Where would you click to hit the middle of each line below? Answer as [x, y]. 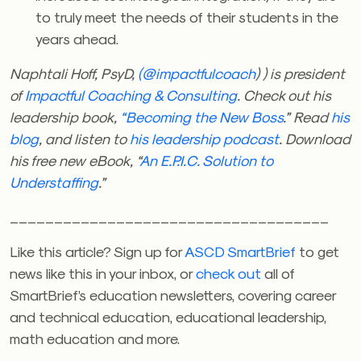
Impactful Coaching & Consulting [131, 95]
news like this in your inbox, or [103, 273]
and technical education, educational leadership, [168, 316]
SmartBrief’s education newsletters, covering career [173, 295]
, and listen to [84, 138]
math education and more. [95, 338]
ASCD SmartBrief [242, 251]
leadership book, [65, 116]
